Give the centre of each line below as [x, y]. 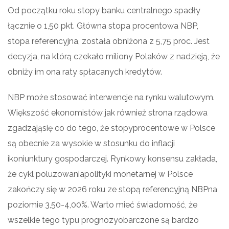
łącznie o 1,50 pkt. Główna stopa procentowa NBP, [103, 26]
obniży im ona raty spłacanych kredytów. [85, 72]
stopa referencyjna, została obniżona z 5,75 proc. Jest [109, 41]
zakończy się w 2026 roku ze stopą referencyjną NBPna [112, 189]
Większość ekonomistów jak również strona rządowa [108, 112]
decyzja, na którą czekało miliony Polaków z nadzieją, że [114, 56]
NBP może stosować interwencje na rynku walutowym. [111, 97]
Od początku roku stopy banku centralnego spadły [104, 10]
